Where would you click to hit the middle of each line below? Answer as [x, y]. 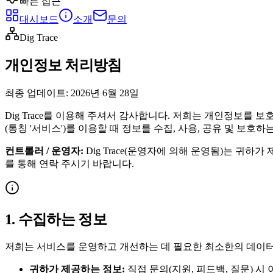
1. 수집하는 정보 [56, 219]
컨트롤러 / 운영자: [44, 151]
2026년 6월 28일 [105, 93]
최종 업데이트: [37, 93]
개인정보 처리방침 [63, 65]
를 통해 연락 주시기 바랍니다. [69, 163]
